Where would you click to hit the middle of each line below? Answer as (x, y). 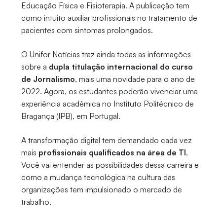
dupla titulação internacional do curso (121, 67)
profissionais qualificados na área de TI (112, 153)
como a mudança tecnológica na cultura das (98, 177)
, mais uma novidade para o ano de (135, 79)
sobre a (35, 67)
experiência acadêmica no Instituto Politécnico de (107, 104)
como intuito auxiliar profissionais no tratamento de (109, 18)
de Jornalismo (48, 79)
